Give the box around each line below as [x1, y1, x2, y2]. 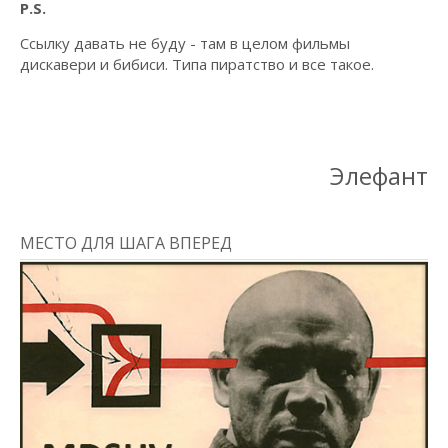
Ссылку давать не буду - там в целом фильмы [20, 33, 350, 53]
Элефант [330, 159, 428, 192]
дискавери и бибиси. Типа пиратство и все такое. [20, 54, 374, 74]
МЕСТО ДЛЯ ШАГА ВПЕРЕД [20, 232, 232, 254]
